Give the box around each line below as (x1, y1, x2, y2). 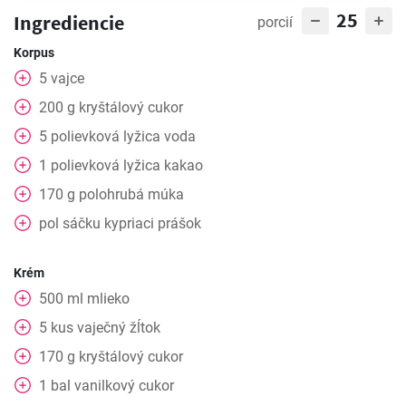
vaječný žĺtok (77, 319, 160, 336)
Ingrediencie (14, 10, 124, 35)
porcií (257, 14, 293, 31)
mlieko (87, 290, 130, 307)
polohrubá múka (79, 186, 184, 203)
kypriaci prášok (104, 215, 201, 232)
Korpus (14, 45, 54, 60)
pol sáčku (39, 215, 101, 232)
